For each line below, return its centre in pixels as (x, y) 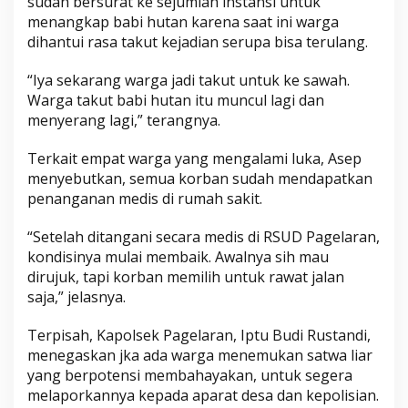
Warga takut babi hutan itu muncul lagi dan (176, 100)
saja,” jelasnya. (76, 296)
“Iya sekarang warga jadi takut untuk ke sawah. (189, 80)
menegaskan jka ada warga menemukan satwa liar (200, 355)
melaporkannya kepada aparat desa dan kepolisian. (203, 395)
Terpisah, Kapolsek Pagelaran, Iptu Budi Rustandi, (199, 335)
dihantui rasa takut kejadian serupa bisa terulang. (198, 41)
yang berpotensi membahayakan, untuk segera (190, 375)
